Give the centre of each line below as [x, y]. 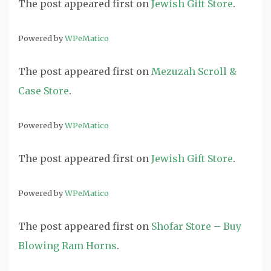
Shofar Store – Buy [196, 226]
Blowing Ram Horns [67, 246]
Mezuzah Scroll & [194, 71]
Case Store [44, 91]
